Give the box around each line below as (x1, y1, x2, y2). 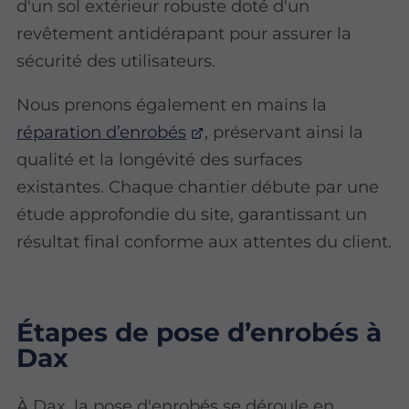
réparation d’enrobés (16, 121, 187, 143)
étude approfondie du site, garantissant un (16, 204, 368, 225)
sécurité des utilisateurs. (16, 49, 216, 71)
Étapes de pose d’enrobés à (16, 317, 383, 349)
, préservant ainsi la (204, 121, 363, 143)
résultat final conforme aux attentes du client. (16, 231, 393, 253)
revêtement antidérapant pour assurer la (16, 22, 352, 44)
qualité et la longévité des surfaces (16, 149, 303, 171)
